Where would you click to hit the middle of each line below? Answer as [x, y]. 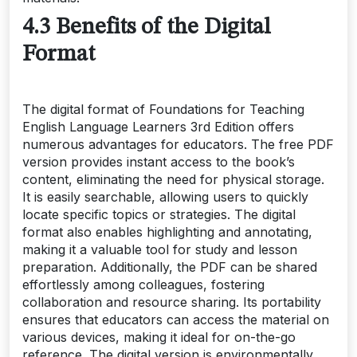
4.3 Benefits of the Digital [147, 28]
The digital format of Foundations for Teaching [163, 110]
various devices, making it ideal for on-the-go [159, 337]
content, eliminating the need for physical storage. [173, 180]
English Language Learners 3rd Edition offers [158, 127]
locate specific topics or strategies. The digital [159, 215]
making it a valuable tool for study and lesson [160, 250]
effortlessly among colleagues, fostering [143, 285]
